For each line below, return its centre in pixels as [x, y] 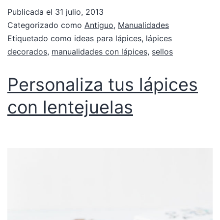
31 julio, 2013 [79, 12]
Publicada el [31, 12]
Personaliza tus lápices [103, 84]
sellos [162, 51]
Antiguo [99, 25]
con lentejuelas [70, 107]
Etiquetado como [41, 38]
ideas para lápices [108, 38]
